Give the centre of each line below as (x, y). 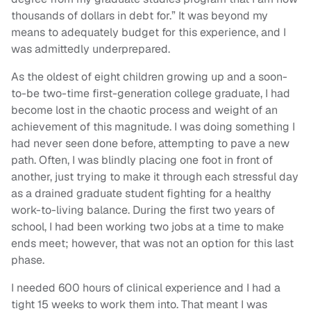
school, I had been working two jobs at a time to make (148, 227)
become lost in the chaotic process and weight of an (144, 110)
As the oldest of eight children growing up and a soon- (149, 77)
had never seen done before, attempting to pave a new (150, 144)
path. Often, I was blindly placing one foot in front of (142, 160)
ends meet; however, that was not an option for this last (152, 244)
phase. (28, 260)
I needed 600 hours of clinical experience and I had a (146, 288)
